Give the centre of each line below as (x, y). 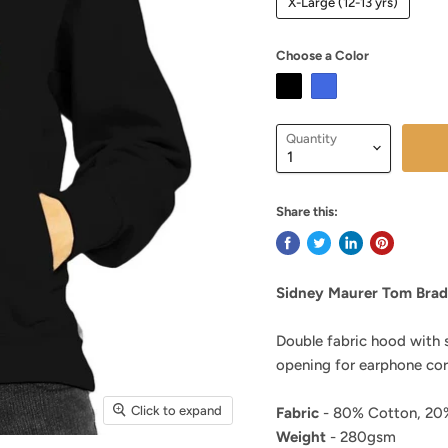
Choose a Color (322, 55)
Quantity (311, 138)
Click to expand (177, 410)
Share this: (306, 211)
